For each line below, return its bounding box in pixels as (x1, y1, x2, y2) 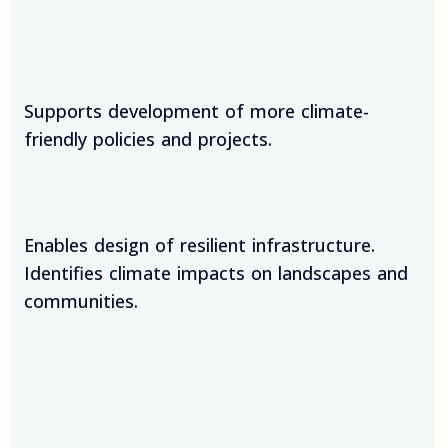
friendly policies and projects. (23, 127, 290, 152)
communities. (23, 289, 138, 314)
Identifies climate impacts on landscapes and (23, 261, 408, 286)
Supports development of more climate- (23, 99, 369, 124)
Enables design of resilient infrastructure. (23, 233, 375, 258)
